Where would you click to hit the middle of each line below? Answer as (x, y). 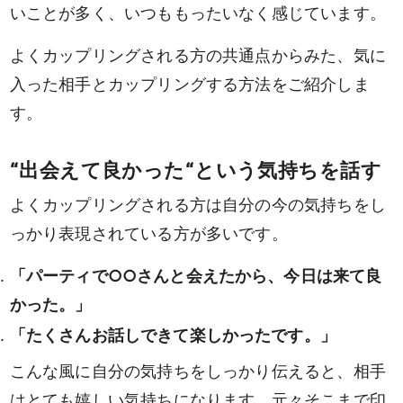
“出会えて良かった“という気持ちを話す (196, 170)
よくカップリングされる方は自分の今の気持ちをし (197, 205)
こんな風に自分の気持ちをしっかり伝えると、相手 (197, 371)
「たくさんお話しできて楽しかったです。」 (173, 335)
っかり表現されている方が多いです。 (148, 234)
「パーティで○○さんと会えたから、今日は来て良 (196, 275)
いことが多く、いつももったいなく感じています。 (197, 13)
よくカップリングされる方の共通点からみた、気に (197, 55)
